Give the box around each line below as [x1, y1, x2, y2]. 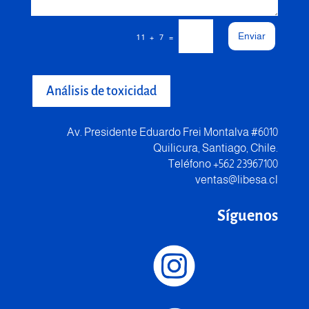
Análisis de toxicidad [46, 84, 157, 99]
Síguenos [217, 208, 279, 225]
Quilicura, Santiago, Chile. [153, 142, 279, 154]
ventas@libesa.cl [195, 174, 279, 186]
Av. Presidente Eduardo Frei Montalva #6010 [67, 126, 279, 139]
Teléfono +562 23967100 [168, 158, 279, 170]
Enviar [238, 30, 266, 42]
